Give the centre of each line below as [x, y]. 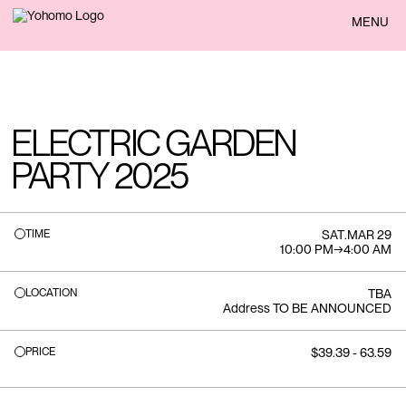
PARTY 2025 [100, 176]
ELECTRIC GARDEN [154, 143]
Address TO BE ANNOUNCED [307, 308]
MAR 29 [369, 235]
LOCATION [51, 293]
